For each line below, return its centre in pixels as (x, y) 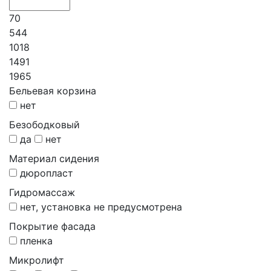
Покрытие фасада (52, 227)
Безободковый (44, 125)
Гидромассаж (42, 193)
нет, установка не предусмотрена (101, 207)
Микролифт (37, 260)
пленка (36, 241)
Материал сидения (54, 159)
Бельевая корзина (53, 91)
